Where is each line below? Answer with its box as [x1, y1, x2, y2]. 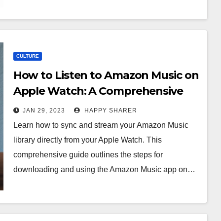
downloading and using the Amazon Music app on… [13, 165, 195, 174]
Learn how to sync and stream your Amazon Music [13, 121, 188, 129]
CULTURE [16, 53, 39, 59]
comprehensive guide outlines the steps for [13, 150, 163, 159]
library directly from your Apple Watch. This [13, 136, 162, 144]
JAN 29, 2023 [22, 107, 65, 114]
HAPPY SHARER [82, 107, 137, 114]
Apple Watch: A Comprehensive [13, 84, 183, 98]
